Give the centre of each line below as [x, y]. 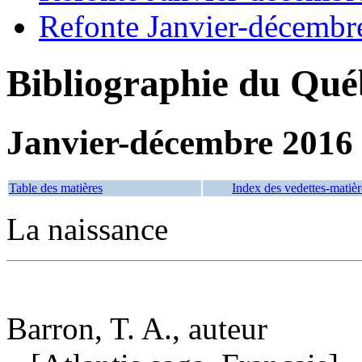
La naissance [87, 229]
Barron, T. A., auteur [137, 328]
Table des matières [56, 187]
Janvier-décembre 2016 [180, 142]
